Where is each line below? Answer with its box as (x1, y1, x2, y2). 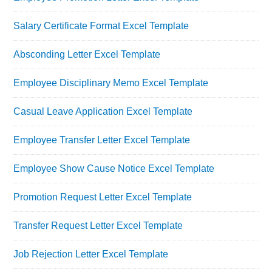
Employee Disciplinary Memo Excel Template (13, 77, 209, 88)
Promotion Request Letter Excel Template (13, 191, 192, 202)
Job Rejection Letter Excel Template (13, 248, 169, 259)
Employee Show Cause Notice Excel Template (13, 163, 215, 174)
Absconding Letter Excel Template (13, 49, 161, 59)
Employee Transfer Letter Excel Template (13, 134, 191, 145)
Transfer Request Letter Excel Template (13, 220, 183, 231)
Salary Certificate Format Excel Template (13, 20, 189, 31)
